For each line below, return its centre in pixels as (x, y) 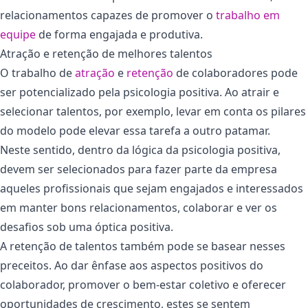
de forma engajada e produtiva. (119, 34)
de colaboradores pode (235, 73)
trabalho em (248, 15)
